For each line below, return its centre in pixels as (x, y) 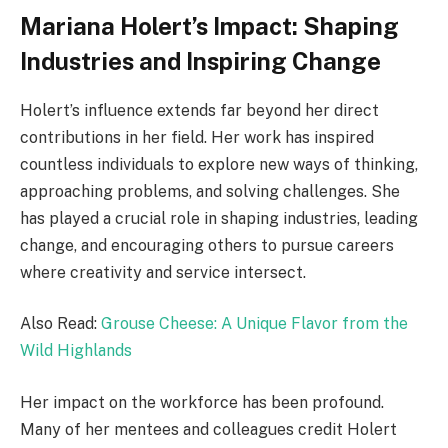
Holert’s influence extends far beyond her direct (199, 110)
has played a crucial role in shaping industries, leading (219, 218)
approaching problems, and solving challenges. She (210, 191)
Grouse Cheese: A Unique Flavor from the (254, 324)
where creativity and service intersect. (163, 272)
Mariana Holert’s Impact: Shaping (209, 25)
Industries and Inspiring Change (200, 60)
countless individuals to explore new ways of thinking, (219, 164)
